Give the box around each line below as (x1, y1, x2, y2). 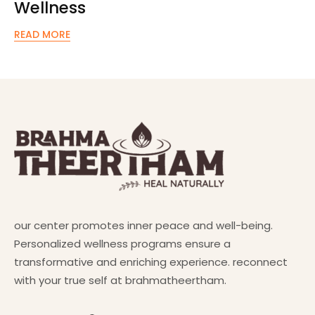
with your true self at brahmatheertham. (14, 272, 226, 288)
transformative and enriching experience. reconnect (14, 254, 288, 269)
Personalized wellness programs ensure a (14, 236, 231, 251)
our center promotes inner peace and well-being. (14, 217, 273, 233)
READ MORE (14, 27, 70, 41)
